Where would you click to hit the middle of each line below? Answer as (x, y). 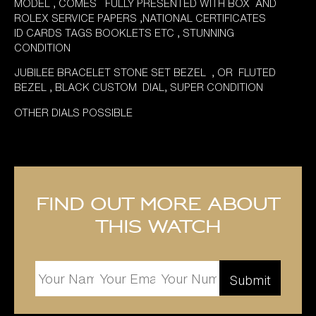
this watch (158, 227)
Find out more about (158, 205)
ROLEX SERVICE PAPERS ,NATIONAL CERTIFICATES (141, 18)
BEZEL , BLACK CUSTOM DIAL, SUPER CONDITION (139, 87)
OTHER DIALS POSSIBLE (73, 112)
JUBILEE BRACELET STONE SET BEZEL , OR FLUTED (145, 73)
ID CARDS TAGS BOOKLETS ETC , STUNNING (124, 33)
